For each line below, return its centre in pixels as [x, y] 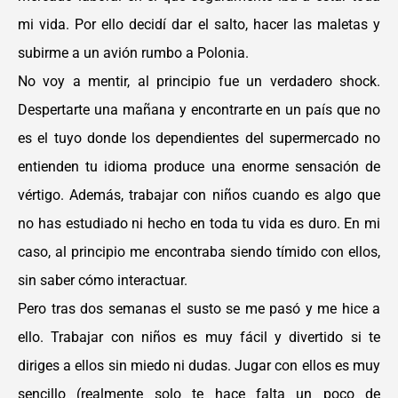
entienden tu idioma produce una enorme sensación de [199, 167]
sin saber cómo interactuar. [104, 280]
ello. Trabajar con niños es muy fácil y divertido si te [199, 337]
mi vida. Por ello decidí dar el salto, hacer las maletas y [199, 24]
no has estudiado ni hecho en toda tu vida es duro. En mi [199, 223]
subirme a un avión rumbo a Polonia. [135, 53]
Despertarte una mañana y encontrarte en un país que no [199, 110]
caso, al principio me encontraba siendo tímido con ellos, [199, 252]
